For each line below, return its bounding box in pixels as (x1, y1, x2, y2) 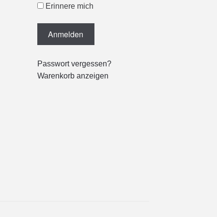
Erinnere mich (43, 2, 93, 11)
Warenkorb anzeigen (37, 71, 108, 80)
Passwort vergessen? (37, 59, 111, 68)
